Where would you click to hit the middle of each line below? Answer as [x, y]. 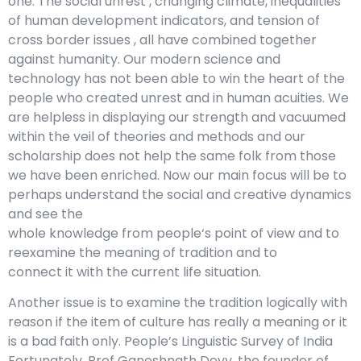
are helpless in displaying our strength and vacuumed [177, 117]
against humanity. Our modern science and [144, 59]
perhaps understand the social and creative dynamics [180, 194]
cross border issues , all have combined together [162, 39]
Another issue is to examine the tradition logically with [178, 303]
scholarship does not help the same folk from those [172, 156]
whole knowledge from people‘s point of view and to [174, 233]
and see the [46, 214]
